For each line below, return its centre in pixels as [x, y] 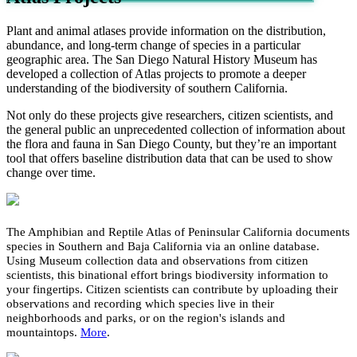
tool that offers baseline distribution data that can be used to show [170, 159]
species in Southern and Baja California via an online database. [163, 247]
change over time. [53, 173]
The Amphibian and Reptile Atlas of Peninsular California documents [178, 232]
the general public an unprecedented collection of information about [176, 130]
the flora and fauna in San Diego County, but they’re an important [171, 144]
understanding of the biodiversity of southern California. [147, 88]
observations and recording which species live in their [140, 304]
